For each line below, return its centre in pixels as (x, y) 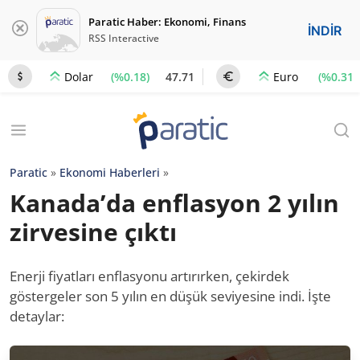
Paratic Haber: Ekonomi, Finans (167, 22)
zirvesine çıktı (93, 232)
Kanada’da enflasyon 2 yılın (174, 203)
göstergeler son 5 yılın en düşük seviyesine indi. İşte (170, 296)
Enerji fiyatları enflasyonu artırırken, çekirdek (149, 276)
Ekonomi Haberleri (110, 172)
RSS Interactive (124, 38)
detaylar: (37, 316)
